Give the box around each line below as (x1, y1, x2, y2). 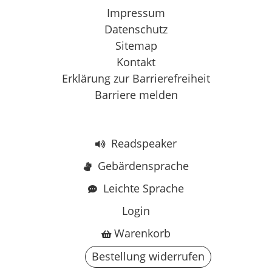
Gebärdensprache (94, 158, 189, 174)
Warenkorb (114, 226, 171, 241)
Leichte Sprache (100, 181, 184, 196)
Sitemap (115, 38, 157, 53)
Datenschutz (104, 21, 168, 36)
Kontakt (117, 54, 155, 69)
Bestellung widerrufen (92, 249, 205, 264)
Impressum (107, 5, 165, 20)
